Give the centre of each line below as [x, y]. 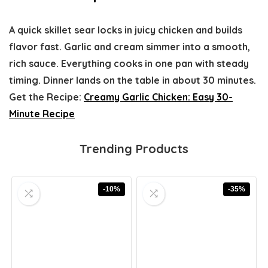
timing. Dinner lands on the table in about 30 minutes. [133, 80]
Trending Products [134, 148]
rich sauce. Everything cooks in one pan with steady [129, 63]
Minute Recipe [42, 113]
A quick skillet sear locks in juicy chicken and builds [126, 30]
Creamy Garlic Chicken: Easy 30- [158, 97]
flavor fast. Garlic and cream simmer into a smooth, [130, 46]
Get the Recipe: [46, 97]
